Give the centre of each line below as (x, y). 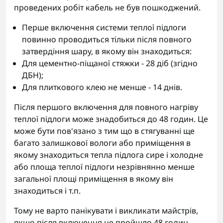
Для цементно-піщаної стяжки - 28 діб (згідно (110, 63)
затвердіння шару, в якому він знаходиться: (107, 51)
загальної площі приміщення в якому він (94, 179)
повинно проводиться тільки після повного (107, 39)
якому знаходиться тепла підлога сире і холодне (109, 155)
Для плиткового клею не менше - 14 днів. (102, 87)
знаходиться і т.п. (47, 191)
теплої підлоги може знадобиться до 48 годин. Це (111, 119)
